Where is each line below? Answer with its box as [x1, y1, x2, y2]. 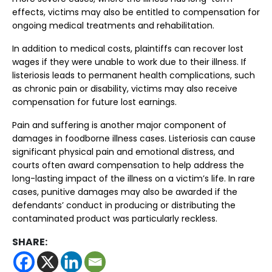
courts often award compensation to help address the [12, 159, 244, 171]
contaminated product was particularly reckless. [12, 212, 217, 225]
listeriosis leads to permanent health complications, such [12, 69, 255, 81]
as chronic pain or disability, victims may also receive [12, 83, 237, 95]
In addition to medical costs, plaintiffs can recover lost [12, 42, 243, 55]
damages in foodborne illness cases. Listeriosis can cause [12, 132, 256, 144]
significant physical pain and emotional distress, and [12, 146, 234, 158]
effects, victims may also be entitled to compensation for [12, 6, 260, 18]
